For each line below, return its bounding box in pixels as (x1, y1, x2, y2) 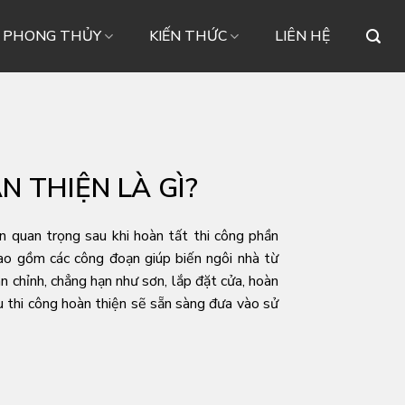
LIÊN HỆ (275, 26, 330, 46)
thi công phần (193, 226, 279, 247)
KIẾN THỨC (148, 26, 227, 46)
